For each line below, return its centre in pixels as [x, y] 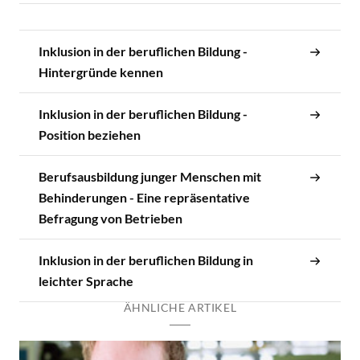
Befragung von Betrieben [110, 218]
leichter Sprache [86, 280]
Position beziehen [90, 134]
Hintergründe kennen [101, 72]
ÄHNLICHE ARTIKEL [180, 307]
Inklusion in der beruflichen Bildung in [146, 260]
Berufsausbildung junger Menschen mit [150, 176]
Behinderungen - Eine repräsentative [144, 197]
